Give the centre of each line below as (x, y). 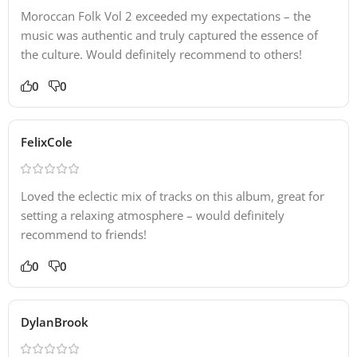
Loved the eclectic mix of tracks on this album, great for (173, 196)
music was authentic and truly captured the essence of (169, 35)
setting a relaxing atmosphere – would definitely (153, 215)
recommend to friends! (84, 234)
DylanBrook (55, 322)
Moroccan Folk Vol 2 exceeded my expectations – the (166, 16)
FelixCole (47, 141)
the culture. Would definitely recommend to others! (161, 54)
